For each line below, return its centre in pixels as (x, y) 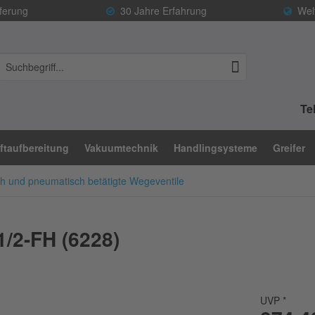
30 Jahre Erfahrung (160, 11)
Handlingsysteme (216, 148)
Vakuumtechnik (121, 148)
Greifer (289, 148)
